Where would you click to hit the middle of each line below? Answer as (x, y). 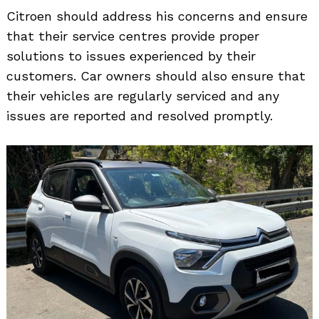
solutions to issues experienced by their (131, 56)
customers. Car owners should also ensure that (156, 75)
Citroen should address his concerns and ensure (157, 16)
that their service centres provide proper (133, 36)
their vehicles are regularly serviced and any (143, 95)
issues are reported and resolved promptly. (140, 115)
